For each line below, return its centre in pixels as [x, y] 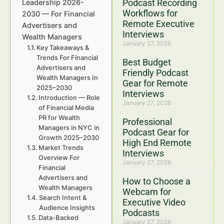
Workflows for [150, 13]
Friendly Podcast [155, 73]
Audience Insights [67, 207]
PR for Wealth [59, 117]
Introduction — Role [69, 97]
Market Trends [61, 147]
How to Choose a [156, 181]
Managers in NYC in [69, 127]
